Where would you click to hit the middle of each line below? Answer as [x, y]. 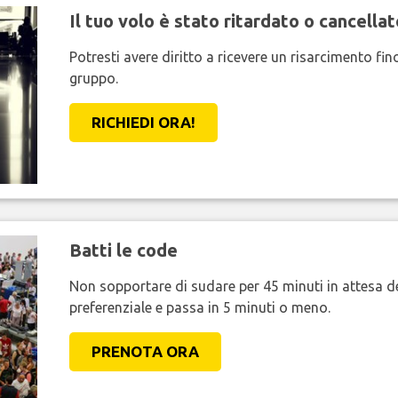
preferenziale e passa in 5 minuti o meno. [199, 308]
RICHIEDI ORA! [143, 123]
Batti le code [123, 251]
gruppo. [93, 79]
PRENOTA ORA [145, 352]
